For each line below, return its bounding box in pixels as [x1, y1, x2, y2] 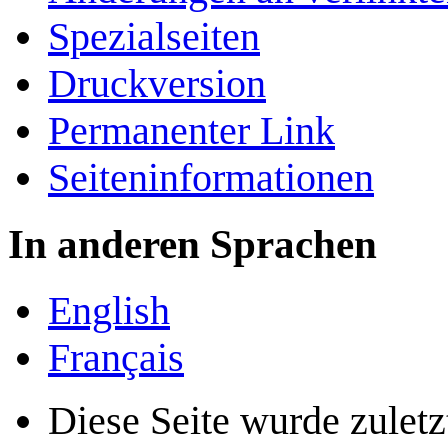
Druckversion [48, 61, 266, 107]
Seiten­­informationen [48, 155, 374, 201]
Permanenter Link [48, 108, 335, 154]
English [48, 287, 170, 333]
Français [48, 334, 184, 380]
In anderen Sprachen [8, 221, 377, 268]
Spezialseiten [48, 14, 260, 60]
